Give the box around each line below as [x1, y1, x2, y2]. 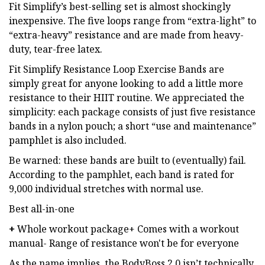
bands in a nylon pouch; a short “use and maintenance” [9, 119, 256, 132]
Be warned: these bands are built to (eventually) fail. [9, 153, 246, 167]
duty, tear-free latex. [9, 42, 102, 56]
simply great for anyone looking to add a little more [9, 76, 243, 90]
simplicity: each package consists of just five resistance [9, 105, 256, 118]
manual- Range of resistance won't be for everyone [9, 236, 239, 250]
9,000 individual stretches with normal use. [9, 182, 203, 195]
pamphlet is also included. [9, 133, 127, 147]
